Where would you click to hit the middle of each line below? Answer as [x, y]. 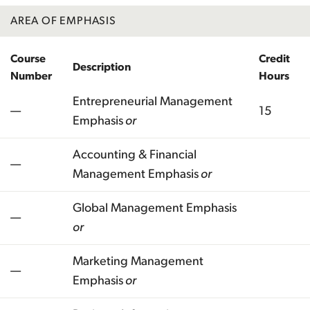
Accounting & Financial [135, 155]
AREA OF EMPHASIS [63, 20]
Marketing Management [138, 261]
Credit [274, 58]
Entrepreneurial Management [153, 101]
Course [28, 58]
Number [31, 76]
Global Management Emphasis [155, 208]
